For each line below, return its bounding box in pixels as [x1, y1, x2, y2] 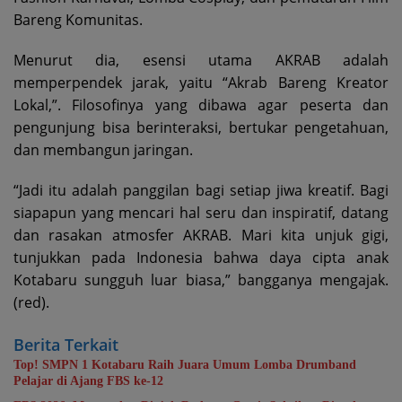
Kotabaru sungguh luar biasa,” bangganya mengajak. [13, 270, 389, 290]
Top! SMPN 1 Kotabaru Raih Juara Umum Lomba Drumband [13, 358, 356, 371]
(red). [13, 293, 49, 312]
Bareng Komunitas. [13, 10, 143, 30]
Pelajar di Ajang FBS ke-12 [13, 374, 163, 388]
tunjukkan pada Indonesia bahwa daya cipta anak [13, 248, 389, 267]
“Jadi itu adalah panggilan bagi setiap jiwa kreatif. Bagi [13, 180, 389, 200]
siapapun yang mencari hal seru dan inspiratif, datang [13, 203, 389, 223]
